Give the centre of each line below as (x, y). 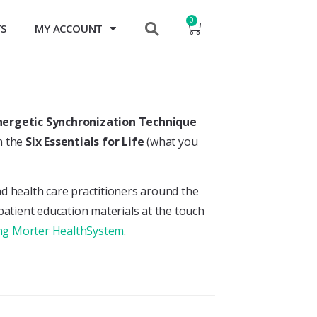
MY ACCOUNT (69, 28)
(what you (171, 142)
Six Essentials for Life (85, 142)
